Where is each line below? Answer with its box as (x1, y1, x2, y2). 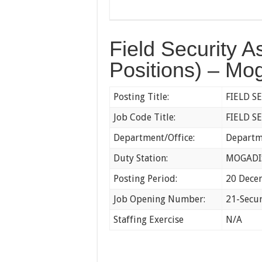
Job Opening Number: (113, 194, 206, 205)
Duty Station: (113, 153, 168, 164)
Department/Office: (113, 132, 195, 143)
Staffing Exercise (113, 214, 184, 225)
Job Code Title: (113, 112, 176, 123)
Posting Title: (113, 91, 170, 102)
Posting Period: (113, 173, 178, 184)
